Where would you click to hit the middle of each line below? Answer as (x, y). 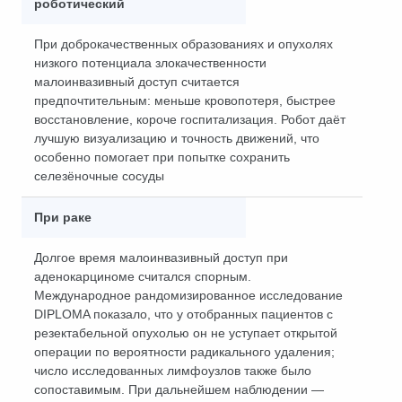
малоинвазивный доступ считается (137, 82)
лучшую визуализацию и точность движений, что (177, 138)
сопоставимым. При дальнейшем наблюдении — (179, 389)
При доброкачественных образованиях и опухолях (184, 44)
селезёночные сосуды (99, 176)
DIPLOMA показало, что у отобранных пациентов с (184, 314)
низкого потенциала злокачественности (150, 63)
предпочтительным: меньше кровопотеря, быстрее (185, 100)
